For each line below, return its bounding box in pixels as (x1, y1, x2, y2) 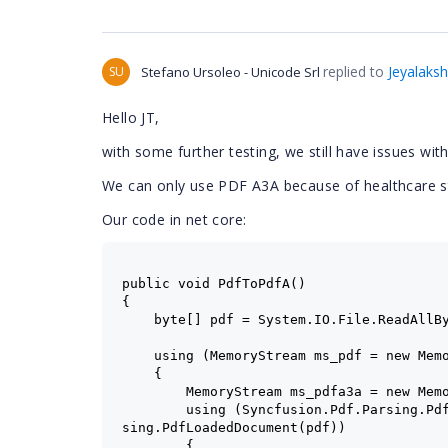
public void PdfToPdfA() (122, 276, 306, 291)
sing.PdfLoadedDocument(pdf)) (122, 420, 346, 435)
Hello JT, (102, 108, 164, 127)
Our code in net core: (102, 210, 247, 229)
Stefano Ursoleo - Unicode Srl (141, 63, 320, 81)
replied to (323, 62, 388, 81)
